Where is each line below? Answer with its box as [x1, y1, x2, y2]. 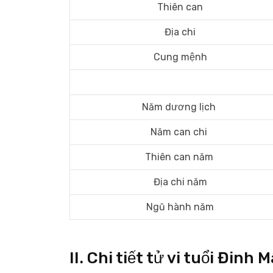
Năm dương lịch [142, 101, 218, 113]
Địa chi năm [153, 176, 207, 188]
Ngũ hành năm [146, 201, 214, 213]
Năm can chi [151, 126, 210, 138]
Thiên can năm [144, 151, 216, 163]
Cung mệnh [153, 51, 207, 63]
